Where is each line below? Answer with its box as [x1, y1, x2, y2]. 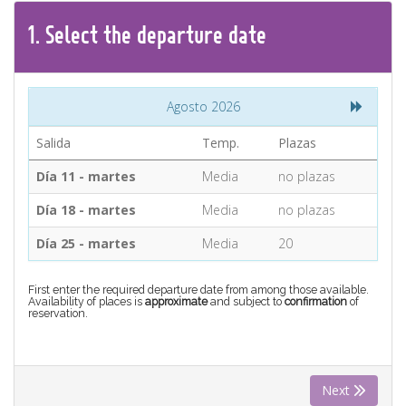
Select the [40, 19, 137, 50]
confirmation [285, 295, 350, 308]
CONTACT [172, 3, 234, 20]
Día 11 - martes [36, 168, 136, 185]
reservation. [28, 306, 88, 320]
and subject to [208, 295, 285, 308]
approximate [145, 295, 208, 308]
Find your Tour [171, 60, 245, 73]
